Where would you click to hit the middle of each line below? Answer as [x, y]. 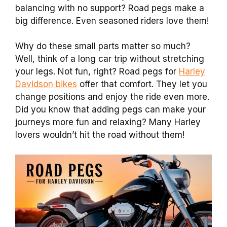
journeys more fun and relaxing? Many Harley [108, 122]
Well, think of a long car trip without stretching [110, 59]
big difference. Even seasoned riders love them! [112, 21]
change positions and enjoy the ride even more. [112, 97]
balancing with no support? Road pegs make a [110, 8]
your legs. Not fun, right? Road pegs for [97, 71]
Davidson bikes [46, 84]
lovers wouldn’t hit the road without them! [100, 135]
